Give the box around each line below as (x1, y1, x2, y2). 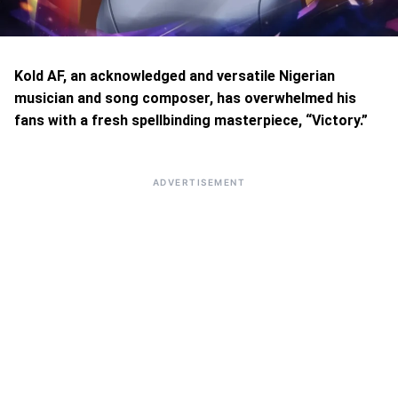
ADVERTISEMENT (152, 177, 246, 187)
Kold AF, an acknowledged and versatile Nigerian (14, 68, 335, 84)
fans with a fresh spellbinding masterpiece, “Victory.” (14, 112, 368, 129)
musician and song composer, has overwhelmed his (14, 90, 356, 107)
